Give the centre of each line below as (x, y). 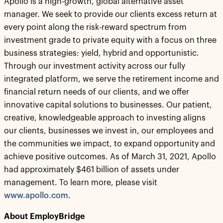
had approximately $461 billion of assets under (92, 170)
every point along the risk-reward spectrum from (95, 27)
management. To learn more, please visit (81, 183)
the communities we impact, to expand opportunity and (110, 144)
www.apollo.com (36, 196)
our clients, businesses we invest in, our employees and (109, 131)
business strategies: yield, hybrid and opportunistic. (102, 53)
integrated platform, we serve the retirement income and (111, 79)
